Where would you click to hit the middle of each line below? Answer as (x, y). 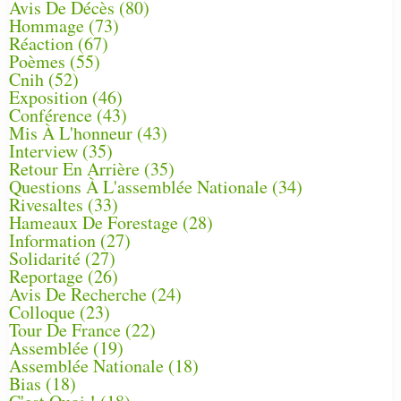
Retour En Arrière (74, 168)
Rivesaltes (46, 204)
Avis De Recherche (78, 294)
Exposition (48, 97)
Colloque (42, 311)
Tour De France (65, 329)
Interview (43, 150)
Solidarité (45, 258)
